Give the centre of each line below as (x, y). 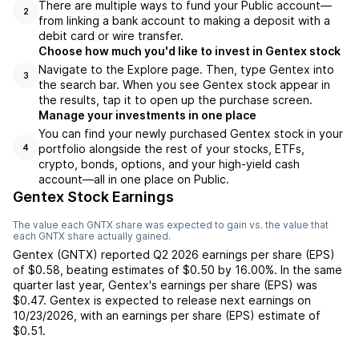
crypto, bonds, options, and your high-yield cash (169, 164)
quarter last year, (61, 285)
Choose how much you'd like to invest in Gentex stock (190, 51)
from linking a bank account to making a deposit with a (184, 20)
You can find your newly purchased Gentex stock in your (191, 133)
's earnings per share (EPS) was (233, 285)
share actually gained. (118, 236)
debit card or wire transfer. (111, 36)
